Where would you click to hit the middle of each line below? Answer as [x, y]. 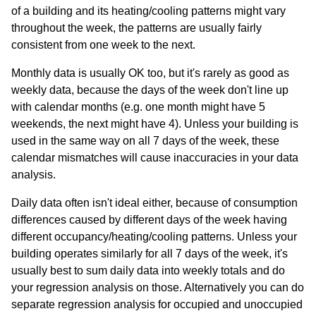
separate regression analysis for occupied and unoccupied [157, 305]
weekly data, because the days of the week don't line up [150, 90]
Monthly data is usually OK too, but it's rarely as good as [150, 73]
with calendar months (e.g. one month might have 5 [138, 107]
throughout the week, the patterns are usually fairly [136, 28]
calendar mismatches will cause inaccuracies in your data [155, 158]
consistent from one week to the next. [103, 45]
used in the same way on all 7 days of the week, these [145, 141]
